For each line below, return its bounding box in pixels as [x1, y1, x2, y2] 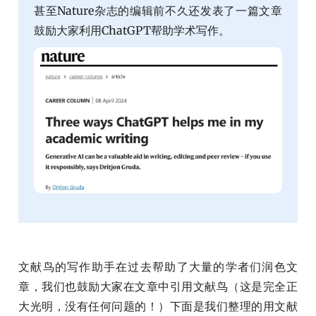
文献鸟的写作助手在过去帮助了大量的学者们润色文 [18, 259, 298, 274]
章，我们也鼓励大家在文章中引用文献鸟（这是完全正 [18, 279, 298, 293]
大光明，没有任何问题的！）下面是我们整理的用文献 [18, 298, 298, 313]
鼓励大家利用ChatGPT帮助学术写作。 [34, 23, 231, 38]
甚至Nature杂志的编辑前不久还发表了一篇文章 [34, 4, 282, 18]
